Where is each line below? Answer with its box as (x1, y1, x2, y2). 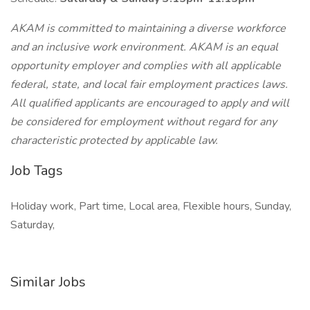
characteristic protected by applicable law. (10, 133, 218, 148)
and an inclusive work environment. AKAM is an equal (10, 39, 278, 55)
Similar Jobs (10, 273, 86, 291)
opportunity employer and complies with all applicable (10, 58, 281, 73)
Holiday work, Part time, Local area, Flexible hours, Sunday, (10, 199, 291, 214)
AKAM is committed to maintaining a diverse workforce (10, 21, 286, 36)
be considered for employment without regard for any (10, 114, 277, 129)
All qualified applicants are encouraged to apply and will (10, 95, 289, 111)
